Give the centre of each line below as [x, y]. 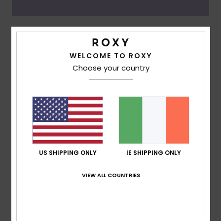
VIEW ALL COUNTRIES [111, 175]
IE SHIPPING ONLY [154, 152]
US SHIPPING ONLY [68, 152]
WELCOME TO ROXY [111, 56]
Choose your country [111, 68]
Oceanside [37, 42]
